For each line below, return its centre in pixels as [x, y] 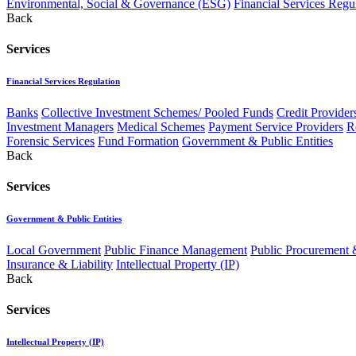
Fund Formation [138, 141]
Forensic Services [50, 141]
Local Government [54, 250]
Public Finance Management [176, 250]
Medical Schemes [161, 126]
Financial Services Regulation [63, 81]
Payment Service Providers [276, 126]
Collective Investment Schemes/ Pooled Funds [157, 112]
